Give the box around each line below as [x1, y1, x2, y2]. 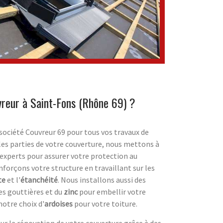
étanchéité [20, 175, 58, 185]
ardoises [44, 199, 73, 209]
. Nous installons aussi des [58, 175, 146, 185]
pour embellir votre [78, 187, 146, 197]
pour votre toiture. [73, 199, 137, 209]
